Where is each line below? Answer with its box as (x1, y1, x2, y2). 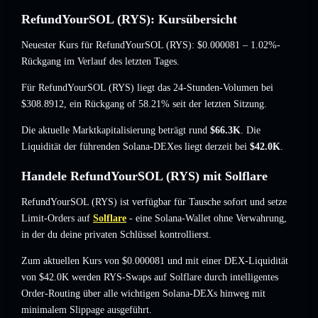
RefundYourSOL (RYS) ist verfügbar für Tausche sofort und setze (21, 197, 287, 208)
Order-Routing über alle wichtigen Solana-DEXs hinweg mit (21, 288, 265, 300)
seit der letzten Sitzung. (170, 99, 267, 110)
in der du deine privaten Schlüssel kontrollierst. (21, 229, 212, 241)
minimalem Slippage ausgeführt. (21, 305, 152, 316)
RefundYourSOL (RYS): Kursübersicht (21, 12, 237, 27)
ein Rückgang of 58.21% (70, 99, 170, 110)
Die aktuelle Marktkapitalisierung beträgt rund (21, 125, 210, 136)
